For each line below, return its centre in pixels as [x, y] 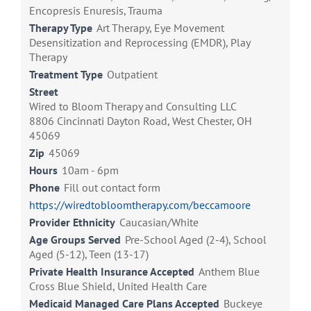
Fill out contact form [112, 188]
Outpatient [132, 75]
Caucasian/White [159, 222]
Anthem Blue [229, 272]
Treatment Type [66, 75]
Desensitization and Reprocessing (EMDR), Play [140, 43]
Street [44, 92]
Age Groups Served [75, 240]
